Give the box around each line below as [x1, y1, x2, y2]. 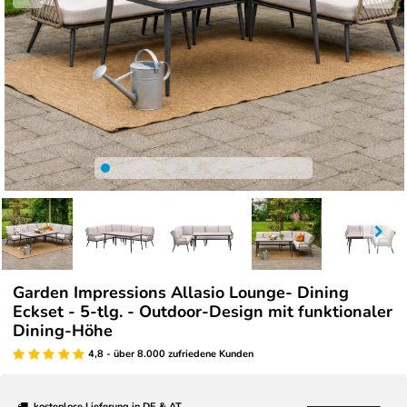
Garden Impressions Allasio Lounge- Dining [13, 281, 349, 303]
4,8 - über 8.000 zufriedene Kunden [87, 346, 253, 361]
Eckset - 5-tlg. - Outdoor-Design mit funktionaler [13, 300, 392, 323]
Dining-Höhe [13, 319, 113, 342]
